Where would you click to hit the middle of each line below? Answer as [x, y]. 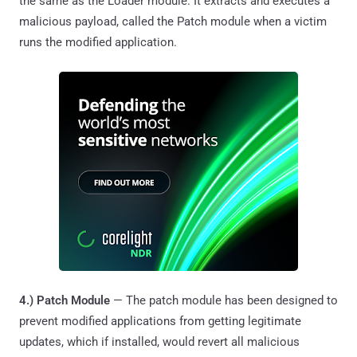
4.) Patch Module [65, 300]
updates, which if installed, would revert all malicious [159, 341]
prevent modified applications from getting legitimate [160, 321]
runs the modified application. [98, 42]
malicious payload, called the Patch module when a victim [173, 21]
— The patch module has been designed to [224, 300]
